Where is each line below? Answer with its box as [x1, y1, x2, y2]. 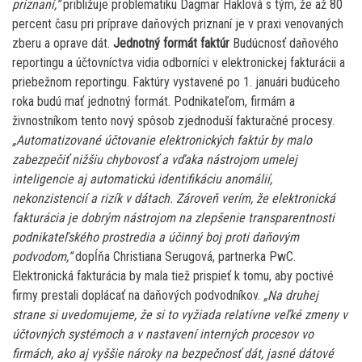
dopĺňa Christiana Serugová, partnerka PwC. [75, 248, 296, 264]
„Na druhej [260, 287, 318, 303]
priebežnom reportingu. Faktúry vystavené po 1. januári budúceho [12, 74, 340, 90]
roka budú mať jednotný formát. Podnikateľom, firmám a [12, 93, 295, 109]
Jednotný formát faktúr [113, 35, 229, 51]
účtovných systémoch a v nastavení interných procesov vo [12, 326, 314, 342]
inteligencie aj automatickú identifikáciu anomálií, [12, 170, 272, 187]
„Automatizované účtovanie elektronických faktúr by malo [12, 132, 312, 148]
